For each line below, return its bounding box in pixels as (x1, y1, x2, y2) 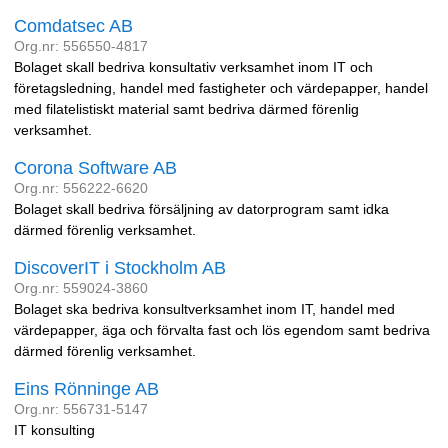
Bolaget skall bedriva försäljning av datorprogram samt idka (14, 201, 389, 217)
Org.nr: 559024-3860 (14, 280, 148, 296)
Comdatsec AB (14, 16, 133, 36)
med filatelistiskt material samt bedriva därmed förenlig (14, 101, 359, 117)
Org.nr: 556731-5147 (14, 401, 148, 417)
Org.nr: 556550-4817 (14, 38, 148, 54)
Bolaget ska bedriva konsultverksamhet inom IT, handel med (14, 301, 395, 317)
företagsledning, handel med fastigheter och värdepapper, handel (14, 80, 428, 96)
